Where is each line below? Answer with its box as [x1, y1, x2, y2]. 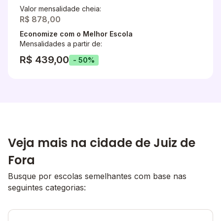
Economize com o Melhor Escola [20, 30, 133, 38]
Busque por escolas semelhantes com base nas [8, 171, 186, 181]
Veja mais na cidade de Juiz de [8, 135, 195, 151]
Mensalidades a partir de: [20, 39, 102, 48]
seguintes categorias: [8, 183, 86, 192]
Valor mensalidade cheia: [20, 4, 101, 13]
